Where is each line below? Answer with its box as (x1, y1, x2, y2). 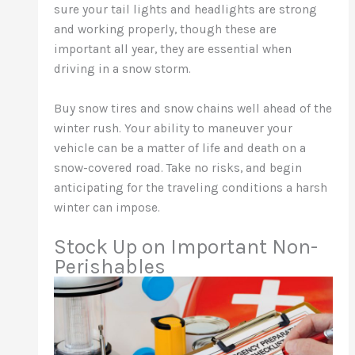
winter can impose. (54, 200, 161, 215)
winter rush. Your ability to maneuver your (54, 120, 293, 136)
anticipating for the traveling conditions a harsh (54, 180, 328, 195)
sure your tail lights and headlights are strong (54, 2, 318, 17)
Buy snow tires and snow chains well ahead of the (54, 101, 333, 116)
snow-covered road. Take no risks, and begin (54, 160, 303, 175)
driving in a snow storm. (54, 61, 192, 76)
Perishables (54, 254, 166, 280)
